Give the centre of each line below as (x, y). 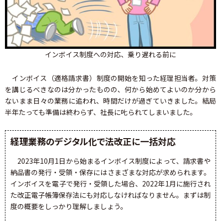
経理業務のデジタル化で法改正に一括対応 (93, 141)
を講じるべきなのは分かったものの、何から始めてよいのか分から (110, 90)
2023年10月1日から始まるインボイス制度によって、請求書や (110, 161)
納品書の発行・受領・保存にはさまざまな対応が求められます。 (110, 172)
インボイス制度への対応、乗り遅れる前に (110, 55)
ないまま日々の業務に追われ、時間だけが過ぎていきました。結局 (110, 101)
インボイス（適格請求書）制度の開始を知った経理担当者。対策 (110, 78)
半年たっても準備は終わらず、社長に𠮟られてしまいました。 (101, 112)
